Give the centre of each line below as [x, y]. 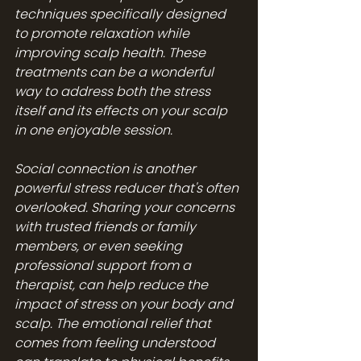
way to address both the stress [114, 91]
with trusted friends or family [107, 226]
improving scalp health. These [112, 52]
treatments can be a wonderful [116, 72]
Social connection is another [107, 168]
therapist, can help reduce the [113, 284]
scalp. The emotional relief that [114, 323]
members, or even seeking [100, 246]
